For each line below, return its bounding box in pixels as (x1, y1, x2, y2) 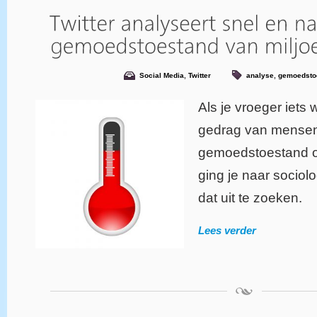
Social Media (139, 71, 184, 79)
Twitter (188, 71, 211, 79)
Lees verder (198, 224, 256, 236)
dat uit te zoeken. (198, 190, 302, 205)
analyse (246, 71, 274, 79)
